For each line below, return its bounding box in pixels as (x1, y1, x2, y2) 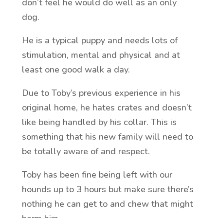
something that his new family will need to (21, 131, 193, 143)
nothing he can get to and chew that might (21, 198, 193, 210)
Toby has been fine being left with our (21, 169, 172, 181)
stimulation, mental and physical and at (21, 49, 180, 61)
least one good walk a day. (21, 64, 135, 75)
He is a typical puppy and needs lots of (21, 35, 178, 46)
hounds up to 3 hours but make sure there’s (21, 183, 194, 195)
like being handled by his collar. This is (21, 116, 177, 128)
